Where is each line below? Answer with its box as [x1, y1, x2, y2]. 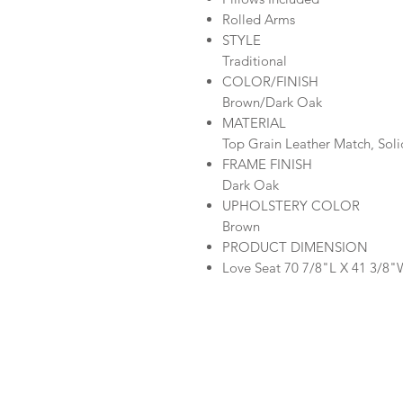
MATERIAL [222, 114, 286, 131]
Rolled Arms [222, 11, 295, 28]
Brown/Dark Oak [222, 94, 322, 111]
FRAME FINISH [222, 156, 312, 173]
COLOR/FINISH [222, 73, 318, 90]
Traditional [222, 52, 287, 69]
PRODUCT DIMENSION [222, 238, 368, 255]
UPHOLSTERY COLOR [222, 197, 360, 214]
